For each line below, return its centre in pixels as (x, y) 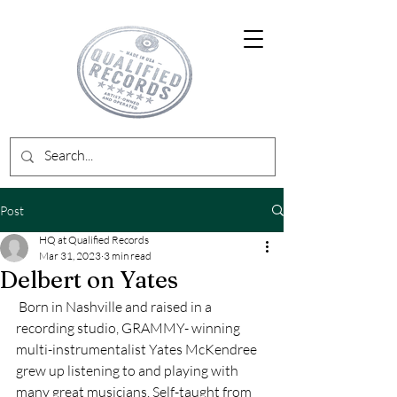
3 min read (128, 256)
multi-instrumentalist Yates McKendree (138, 349)
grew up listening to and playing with (128, 370)
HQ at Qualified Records (94, 240)
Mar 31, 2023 (70, 256)
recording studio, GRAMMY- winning (129, 328)
